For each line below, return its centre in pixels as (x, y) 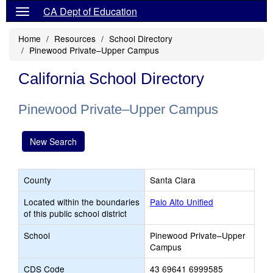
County (37, 180)
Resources (75, 38)
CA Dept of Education (90, 11)
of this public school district (75, 213)
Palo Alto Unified (182, 202)
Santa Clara (173, 180)
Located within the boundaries (82, 202)
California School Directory (111, 79)
